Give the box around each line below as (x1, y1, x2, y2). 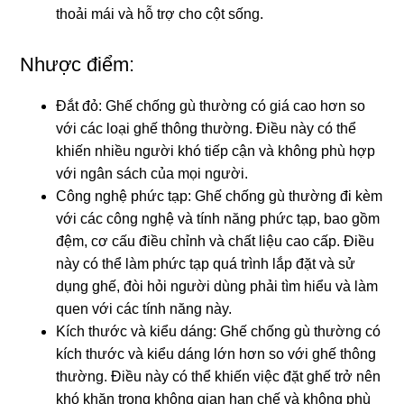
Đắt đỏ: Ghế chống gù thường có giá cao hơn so (56, 98, 366, 115)
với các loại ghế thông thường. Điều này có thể (56, 121, 357, 137)
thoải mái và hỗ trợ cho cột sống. (56, 6, 264, 23)
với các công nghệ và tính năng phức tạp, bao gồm (56, 211, 381, 227)
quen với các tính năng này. (56, 301, 233, 317)
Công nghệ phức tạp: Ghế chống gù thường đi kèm (56, 188, 383, 205)
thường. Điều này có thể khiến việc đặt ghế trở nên (56, 369, 381, 385)
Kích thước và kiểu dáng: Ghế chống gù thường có (56, 324, 381, 340)
